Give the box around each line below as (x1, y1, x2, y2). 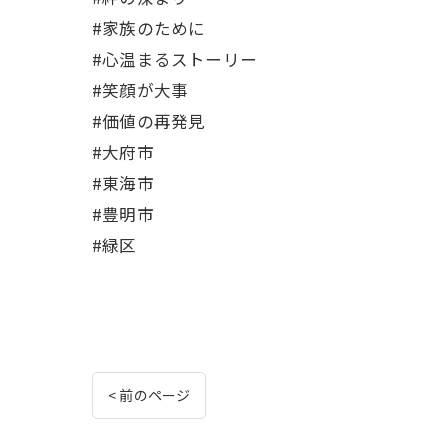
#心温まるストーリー (92, 47, 257, 71)
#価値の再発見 (92, 109, 206, 133)
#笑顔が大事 (92, 78, 189, 102)
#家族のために (92, 16, 206, 40)
